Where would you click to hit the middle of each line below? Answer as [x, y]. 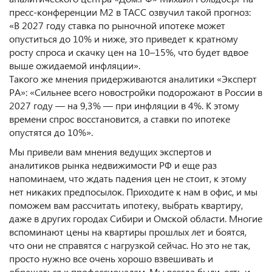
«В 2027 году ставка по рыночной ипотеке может [117, 25]
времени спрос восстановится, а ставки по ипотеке [120, 118]
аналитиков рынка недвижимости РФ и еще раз [113, 165]
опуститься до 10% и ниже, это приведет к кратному [124, 38]
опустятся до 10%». [51, 132]
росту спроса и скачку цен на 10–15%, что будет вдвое [129, 52]
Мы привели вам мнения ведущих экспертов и [110, 151]
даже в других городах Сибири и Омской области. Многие [136, 218]
